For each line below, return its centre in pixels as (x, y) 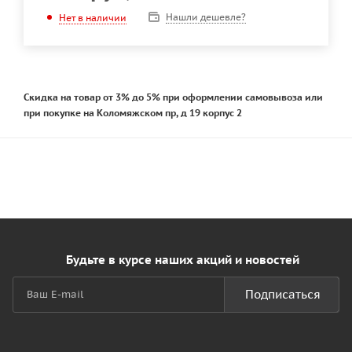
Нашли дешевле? (206, 17)
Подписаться (283, 294)
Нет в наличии (93, 17)
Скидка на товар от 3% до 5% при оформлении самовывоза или (173, 97)
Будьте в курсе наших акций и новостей (182, 260)
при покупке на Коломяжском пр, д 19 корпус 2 (133, 112)
